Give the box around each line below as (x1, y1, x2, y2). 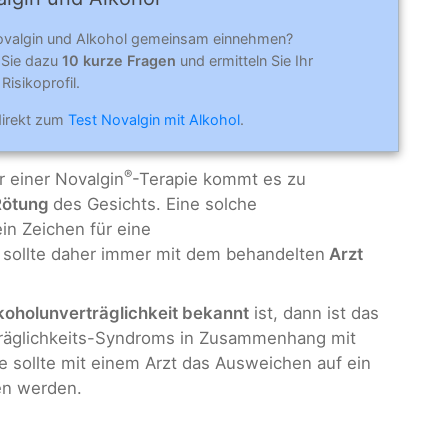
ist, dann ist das (249, 302, 379, 323)
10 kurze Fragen (62, 51, 176, 69)
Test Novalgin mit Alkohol (68, 111, 240, 129)
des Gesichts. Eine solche (53, 194, 257, 215)
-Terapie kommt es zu (132, 169, 306, 190)
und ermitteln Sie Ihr (176, 51, 313, 69)
